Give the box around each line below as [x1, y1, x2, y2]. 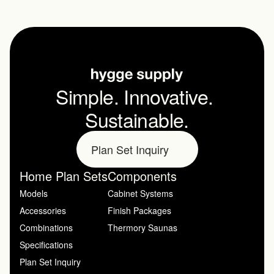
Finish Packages [108, 204, 171, 217]
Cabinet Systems [108, 187, 173, 199]
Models [20, 187, 48, 199]
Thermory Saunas [108, 221, 177, 234]
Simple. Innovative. [56, 82, 213, 110]
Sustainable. [85, 105, 189, 133]
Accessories [20, 204, 66, 217]
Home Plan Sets [20, 167, 108, 185]
